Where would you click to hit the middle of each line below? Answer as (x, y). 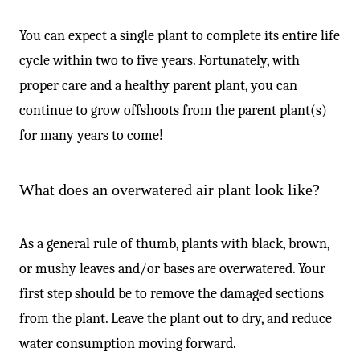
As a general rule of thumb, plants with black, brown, (174, 243)
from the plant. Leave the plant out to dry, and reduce (176, 318)
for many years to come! (91, 135)
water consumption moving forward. (128, 343)
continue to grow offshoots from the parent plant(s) (173, 110)
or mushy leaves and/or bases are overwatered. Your (172, 268)
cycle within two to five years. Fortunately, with (160, 60)
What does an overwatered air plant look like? (170, 189)
